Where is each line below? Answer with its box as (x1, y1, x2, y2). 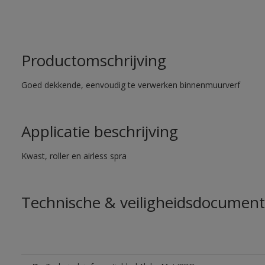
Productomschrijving (21, 50, 166, 71)
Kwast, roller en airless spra (21, 150, 127, 161)
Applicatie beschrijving (21, 121, 178, 142)
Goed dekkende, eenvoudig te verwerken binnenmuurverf (21, 79, 240, 91)
